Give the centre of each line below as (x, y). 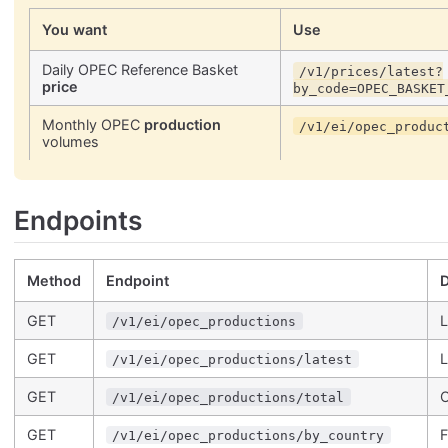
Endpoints (78, 220)
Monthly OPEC (92, 125)
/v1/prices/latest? (371, 71)
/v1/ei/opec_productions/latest (232, 359)
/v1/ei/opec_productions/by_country (248, 435)
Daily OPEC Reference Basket (139, 70)
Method (54, 280)
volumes (70, 142)
